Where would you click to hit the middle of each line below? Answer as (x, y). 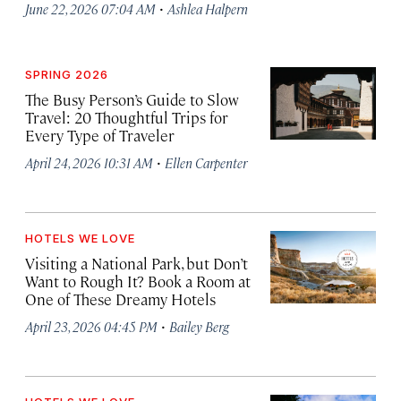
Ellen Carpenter (206, 163)
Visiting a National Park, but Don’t (137, 264)
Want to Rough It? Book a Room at (138, 282)
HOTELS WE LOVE (80, 239)
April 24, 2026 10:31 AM (89, 163)
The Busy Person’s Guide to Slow (132, 100)
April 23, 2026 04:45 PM (91, 327)
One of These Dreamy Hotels (120, 299)
